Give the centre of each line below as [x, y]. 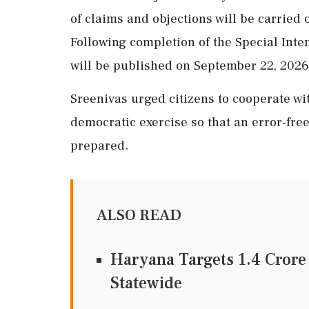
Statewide [146, 283]
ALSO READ [139, 215]
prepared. [99, 145]
